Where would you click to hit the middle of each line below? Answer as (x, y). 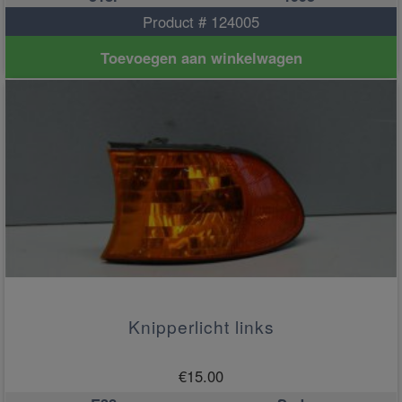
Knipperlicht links (201, 326)
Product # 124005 (201, 22)
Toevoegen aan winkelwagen (201, 57)
